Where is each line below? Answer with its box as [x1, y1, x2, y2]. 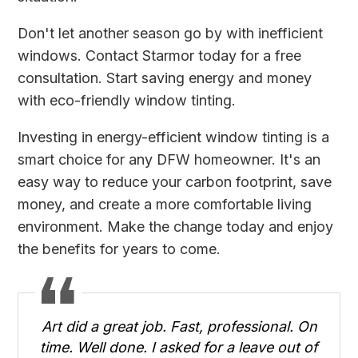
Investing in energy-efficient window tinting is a [18, 129, 330, 146]
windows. [18, 47, 86, 65]
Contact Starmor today [86, 47, 237, 65]
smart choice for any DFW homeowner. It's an [18, 151, 321, 169]
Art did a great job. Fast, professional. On [41, 317, 317, 335]
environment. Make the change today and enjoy [18, 218, 334, 236]
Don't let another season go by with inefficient [18, 25, 324, 42]
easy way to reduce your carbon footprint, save [18, 173, 332, 191]
